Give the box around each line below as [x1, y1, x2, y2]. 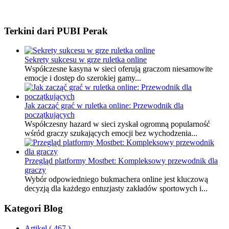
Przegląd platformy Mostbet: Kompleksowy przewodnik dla [25, 156, 218, 166]
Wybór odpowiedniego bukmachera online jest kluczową [25, 175, 208, 184]
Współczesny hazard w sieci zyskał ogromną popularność [25, 120, 210, 129]
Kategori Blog [4, 202, 63, 214]
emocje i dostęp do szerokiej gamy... [25, 74, 141, 83]
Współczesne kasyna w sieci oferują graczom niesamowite [25, 64, 213, 74]
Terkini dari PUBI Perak [4, 25, 108, 36]
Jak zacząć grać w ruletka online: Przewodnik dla [25, 101, 184, 110]
